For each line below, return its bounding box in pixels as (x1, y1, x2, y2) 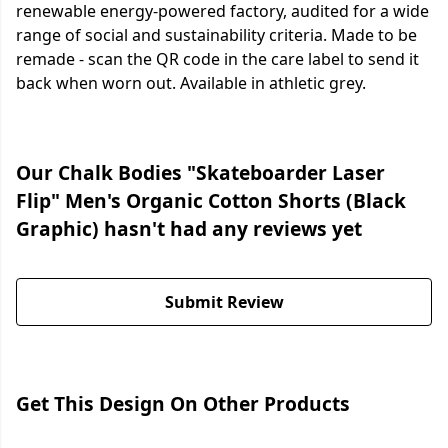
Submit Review (164, 291, 284, 314)
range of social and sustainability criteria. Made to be (16, 24, 417, 47)
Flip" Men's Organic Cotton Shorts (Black (16, 187, 406, 215)
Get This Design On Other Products (16, 390, 350, 418)
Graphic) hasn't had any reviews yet (16, 215, 362, 243)
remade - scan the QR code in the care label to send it (16, 48, 419, 71)
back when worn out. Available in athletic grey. (16, 72, 366, 95)
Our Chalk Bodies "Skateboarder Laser (16, 159, 385, 187)
